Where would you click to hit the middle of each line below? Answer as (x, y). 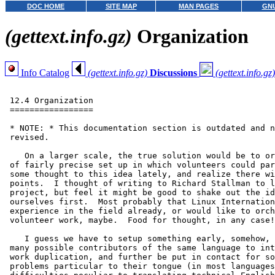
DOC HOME (46, 6)
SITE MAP (121, 6)
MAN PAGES (199, 6)
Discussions (173, 72)
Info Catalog (44, 72)
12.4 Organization (49, 100)
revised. (27, 137)
